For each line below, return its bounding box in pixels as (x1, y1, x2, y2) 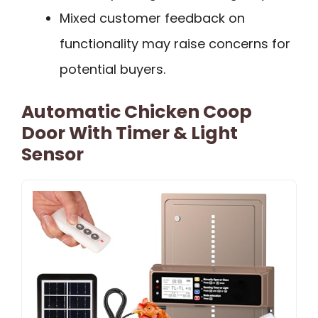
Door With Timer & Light (21, 121, 238, 146)
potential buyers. (60, 60, 165, 79)
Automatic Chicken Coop (21, 99, 252, 125)
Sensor (21, 142, 84, 168)
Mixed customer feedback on (60, 9, 245, 28)
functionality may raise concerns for (60, 35, 290, 53)
